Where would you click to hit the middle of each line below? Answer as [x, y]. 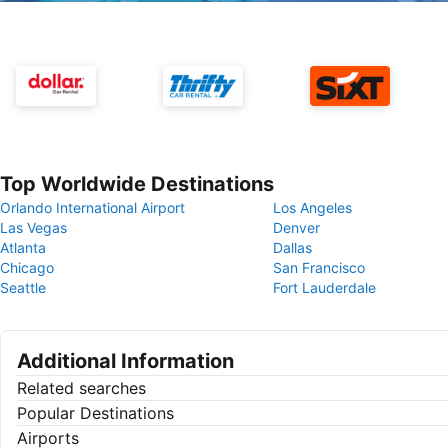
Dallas [292, 247]
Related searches [81, 388]
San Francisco [319, 267]
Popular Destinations [95, 413]
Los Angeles [312, 207]
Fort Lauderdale [324, 287]
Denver [296, 227]
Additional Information [125, 361]
